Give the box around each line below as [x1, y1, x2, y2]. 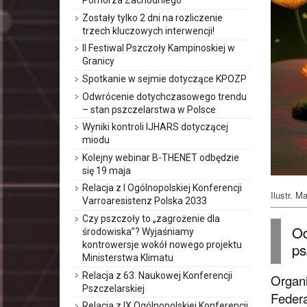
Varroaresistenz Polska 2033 [82, 195, 207, 207]
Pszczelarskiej [82, 282, 145, 294]
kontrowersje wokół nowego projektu [82, 238, 242, 250]
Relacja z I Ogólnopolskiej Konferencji [82, 182, 242, 194]
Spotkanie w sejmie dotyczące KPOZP [82, 73, 247, 85]
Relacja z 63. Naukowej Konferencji [82, 269, 232, 281]
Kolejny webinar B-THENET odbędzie [82, 151, 239, 163]
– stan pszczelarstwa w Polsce [82, 103, 216, 115]
